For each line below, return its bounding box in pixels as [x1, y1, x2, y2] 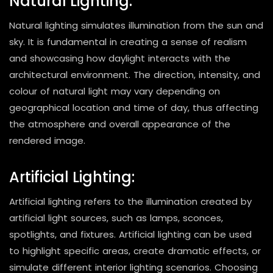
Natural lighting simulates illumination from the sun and [9, 18, 263, 32]
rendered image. [9, 133, 85, 147]
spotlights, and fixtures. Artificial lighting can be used [9, 227, 252, 241]
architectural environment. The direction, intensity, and [9, 68, 260, 81]
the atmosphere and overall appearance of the [9, 117, 230, 130]
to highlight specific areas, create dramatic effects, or [9, 244, 261, 257]
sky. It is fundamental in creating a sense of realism [9, 35, 247, 48]
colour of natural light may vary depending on [9, 84, 220, 97]
